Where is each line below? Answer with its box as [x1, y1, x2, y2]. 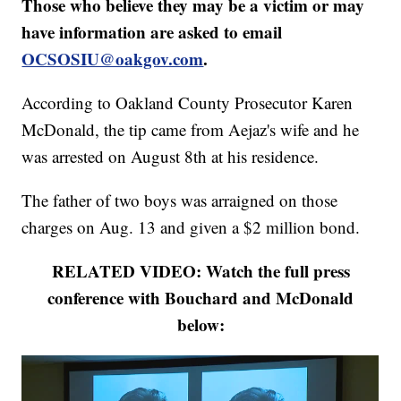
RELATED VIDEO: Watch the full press [51, 259, 350, 284]
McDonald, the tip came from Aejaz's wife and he [21, 118, 360, 141]
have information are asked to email [21, 20, 283, 45]
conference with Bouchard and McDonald [47, 286, 354, 311]
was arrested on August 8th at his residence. [21, 145, 320, 168]
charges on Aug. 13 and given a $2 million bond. [21, 216, 361, 239]
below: [176, 312, 225, 337]
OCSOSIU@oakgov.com [21, 47, 204, 72]
